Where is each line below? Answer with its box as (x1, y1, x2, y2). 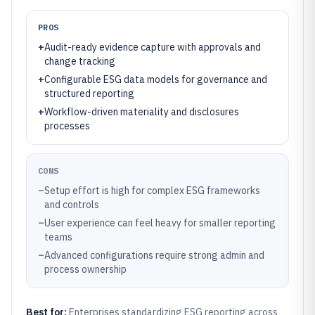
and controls (44, 198, 99, 211)
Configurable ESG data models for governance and (44, 73, 267, 86)
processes (44, 120, 90, 132)
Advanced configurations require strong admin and (44, 249, 264, 262)
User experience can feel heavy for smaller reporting (44, 217, 276, 229)
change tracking (44, 55, 115, 67)
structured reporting (44, 87, 134, 100)
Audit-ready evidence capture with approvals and (44, 41, 261, 53)
